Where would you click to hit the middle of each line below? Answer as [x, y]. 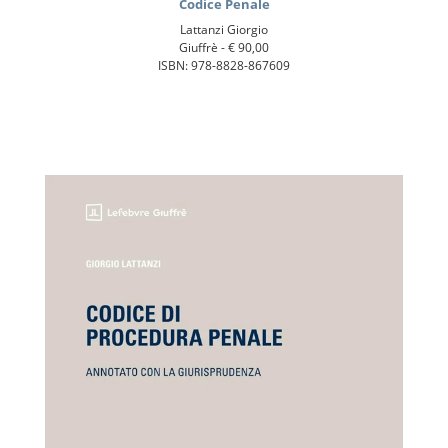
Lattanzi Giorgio [224, 29]
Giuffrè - [203, 47]
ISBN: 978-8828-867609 [224, 65]
